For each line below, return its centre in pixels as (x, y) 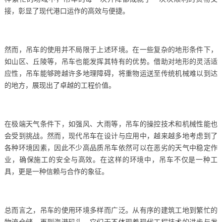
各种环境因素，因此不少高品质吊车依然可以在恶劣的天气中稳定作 (111, 148)
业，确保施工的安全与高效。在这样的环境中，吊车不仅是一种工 (111, 160)
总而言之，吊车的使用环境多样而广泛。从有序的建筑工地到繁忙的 (111, 210)
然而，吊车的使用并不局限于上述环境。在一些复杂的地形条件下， (111, 50)
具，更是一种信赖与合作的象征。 (56, 171)
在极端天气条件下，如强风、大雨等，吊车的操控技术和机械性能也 (111, 124)
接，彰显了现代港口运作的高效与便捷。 (67, 11)
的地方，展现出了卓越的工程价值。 (60, 85)
